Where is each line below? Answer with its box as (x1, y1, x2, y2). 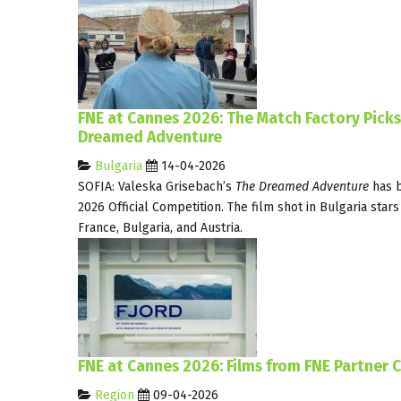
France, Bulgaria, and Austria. (78, 219, 243, 235)
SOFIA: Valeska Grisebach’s (78, 178, 232, 194)
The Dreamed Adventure (232, 178, 369, 194)
